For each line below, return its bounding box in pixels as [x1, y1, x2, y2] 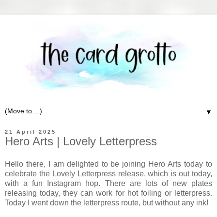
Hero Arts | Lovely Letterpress [5, 134, 157, 148]
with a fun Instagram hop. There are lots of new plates [5, 179, 212, 188]
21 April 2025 [5, 128, 56, 135]
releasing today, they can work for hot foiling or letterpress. [5, 189, 212, 198]
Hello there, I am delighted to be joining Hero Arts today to [5, 160, 212, 169]
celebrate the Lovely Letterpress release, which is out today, [5, 170, 212, 178]
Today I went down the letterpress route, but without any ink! [5, 199, 210, 207]
